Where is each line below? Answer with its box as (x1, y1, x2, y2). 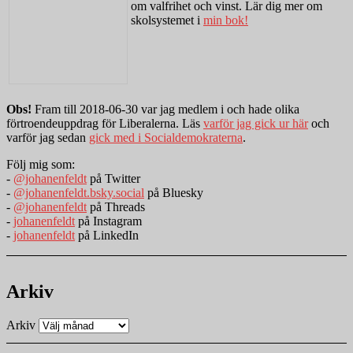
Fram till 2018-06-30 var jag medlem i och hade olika (32, 102, 299, 116)
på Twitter (87, 171, 140, 185)
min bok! (203, 13, 248, 27)
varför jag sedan (6, 130, 89, 144)
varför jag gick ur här (203, 116, 308, 130)
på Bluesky (144, 185, 203, 199)
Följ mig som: (6, 157, 75, 171)
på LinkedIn (75, 228, 139, 242)
